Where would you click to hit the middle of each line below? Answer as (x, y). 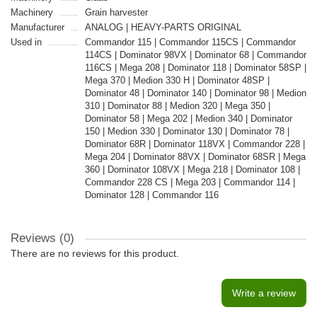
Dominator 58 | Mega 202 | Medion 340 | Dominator (188, 119)
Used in (26, 42)
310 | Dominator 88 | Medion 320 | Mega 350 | (177, 106)
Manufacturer (38, 27)
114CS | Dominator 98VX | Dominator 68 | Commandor (195, 55)
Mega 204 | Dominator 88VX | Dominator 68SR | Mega (195, 157)
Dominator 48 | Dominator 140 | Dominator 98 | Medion (195, 93)
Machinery (32, 12)
